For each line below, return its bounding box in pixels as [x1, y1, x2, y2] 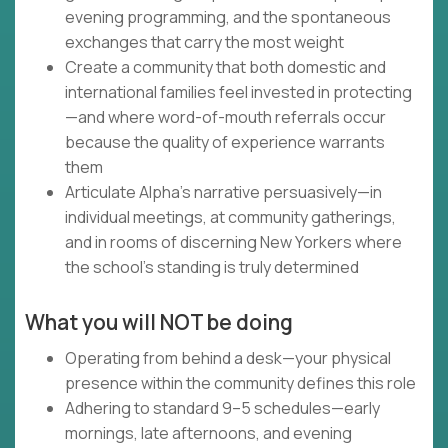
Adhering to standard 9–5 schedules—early [65, 397, 380, 420]
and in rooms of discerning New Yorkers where [65, 231, 402, 254]
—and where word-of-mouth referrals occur [65, 106, 386, 129]
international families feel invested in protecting [65, 81, 412, 104]
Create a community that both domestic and [65, 56, 386, 79]
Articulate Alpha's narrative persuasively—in [65, 181, 382, 204]
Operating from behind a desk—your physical [65, 347, 391, 370]
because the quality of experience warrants [65, 131, 385, 154]
